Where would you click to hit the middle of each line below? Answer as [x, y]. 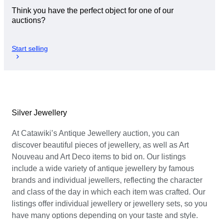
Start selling [30, 48]
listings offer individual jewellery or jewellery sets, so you [109, 203]
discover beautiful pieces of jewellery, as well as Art [100, 145]
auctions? [29, 21]
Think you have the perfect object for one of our [93, 11]
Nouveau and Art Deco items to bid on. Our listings [99, 156]
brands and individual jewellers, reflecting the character [107, 180]
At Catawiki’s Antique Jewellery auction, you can [96, 133]
